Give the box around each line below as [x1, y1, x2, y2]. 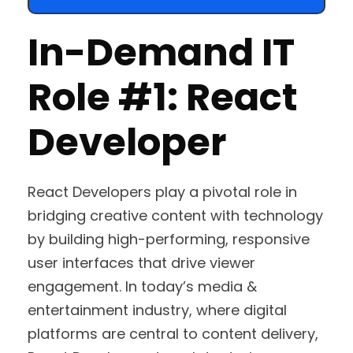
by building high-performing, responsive [28, 229, 310, 249]
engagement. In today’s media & [28, 276, 257, 296]
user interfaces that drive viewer [28, 252, 255, 273]
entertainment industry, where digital [28, 299, 287, 320]
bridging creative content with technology [28, 205, 323, 225]
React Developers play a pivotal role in [28, 181, 297, 202]
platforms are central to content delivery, [28, 323, 318, 344]
